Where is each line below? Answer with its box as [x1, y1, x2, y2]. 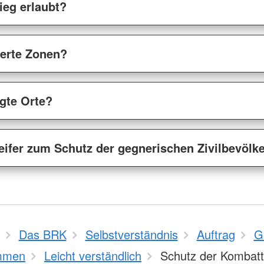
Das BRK [18, 226, 67, 243]
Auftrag [196, 226, 235, 243]
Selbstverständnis [85, 226, 178, 243]
